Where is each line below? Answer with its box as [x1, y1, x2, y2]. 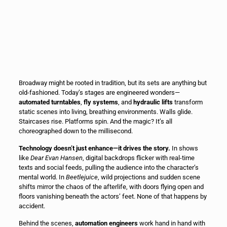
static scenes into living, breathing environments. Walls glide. [18, 108, 193, 116]
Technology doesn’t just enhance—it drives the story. [18, 144, 170, 153]
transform [172, 98, 203, 106]
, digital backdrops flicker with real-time [82, 154, 195, 162]
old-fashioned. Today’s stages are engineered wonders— [18, 89, 180, 97]
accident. [18, 202, 45, 210]
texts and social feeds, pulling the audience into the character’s [18, 164, 199, 172]
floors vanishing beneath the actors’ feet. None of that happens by [18, 193, 207, 201]
